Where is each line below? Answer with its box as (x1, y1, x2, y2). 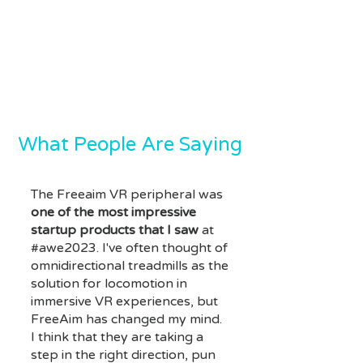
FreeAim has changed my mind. (31, 310, 222, 327)
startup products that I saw (31, 221, 199, 238)
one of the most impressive (31, 203, 196, 220)
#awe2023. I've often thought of (31, 239, 228, 256)
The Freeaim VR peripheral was (31, 186, 223, 203)
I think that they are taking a (31, 328, 203, 345)
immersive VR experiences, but (31, 293, 218, 310)
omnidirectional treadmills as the (31, 257, 228, 274)
